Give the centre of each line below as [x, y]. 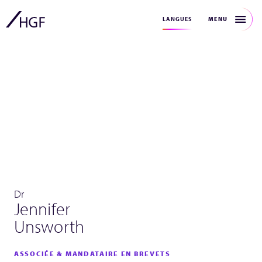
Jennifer [42, 209]
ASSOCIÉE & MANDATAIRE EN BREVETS [92, 254]
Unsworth [49, 226]
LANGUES [177, 19]
